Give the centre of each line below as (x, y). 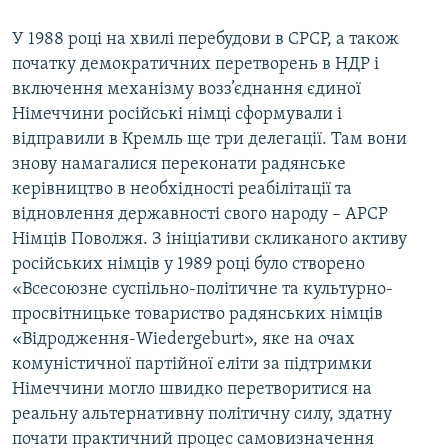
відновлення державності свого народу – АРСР (200, 215)
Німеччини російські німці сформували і (177, 115)
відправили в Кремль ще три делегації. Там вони (209, 140)
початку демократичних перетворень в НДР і (195, 65)
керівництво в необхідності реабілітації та (182, 190)
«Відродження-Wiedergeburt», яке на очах (183, 340)
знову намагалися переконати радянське (179, 165)
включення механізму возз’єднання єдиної (186, 90)
